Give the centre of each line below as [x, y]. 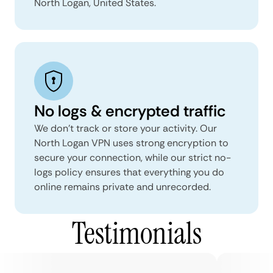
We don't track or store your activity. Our [126, 128]
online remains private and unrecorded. [122, 186]
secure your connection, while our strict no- [133, 157]
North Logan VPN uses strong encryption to [131, 143]
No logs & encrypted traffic [130, 111]
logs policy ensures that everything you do [129, 172]
